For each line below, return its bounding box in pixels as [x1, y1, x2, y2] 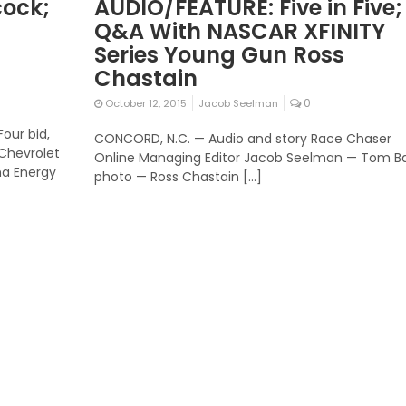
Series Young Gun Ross [93, 40, 344, 71]
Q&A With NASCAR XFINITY [93, 16, 385, 47]
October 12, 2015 [101, 96, 187, 111]
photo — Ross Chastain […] [93, 168, 262, 187]
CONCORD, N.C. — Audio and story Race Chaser [93, 130, 391, 149]
